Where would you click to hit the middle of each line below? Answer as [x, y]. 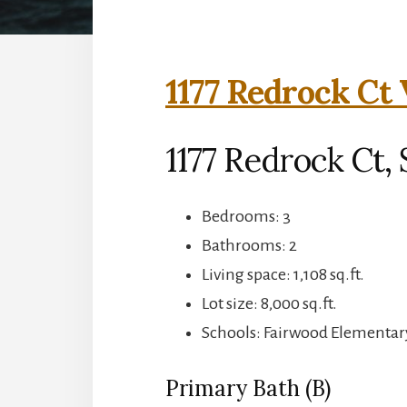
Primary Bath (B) [248, 388]
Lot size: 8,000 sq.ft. [269, 303]
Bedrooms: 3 [246, 216]
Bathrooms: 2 [249, 245]
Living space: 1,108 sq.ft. [283, 274]
